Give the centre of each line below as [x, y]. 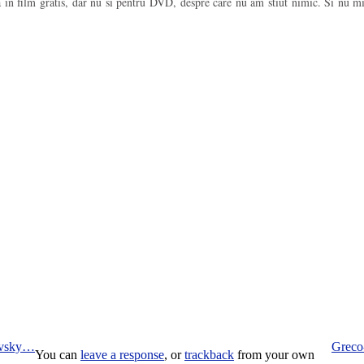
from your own [274, 355]
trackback [209, 355]
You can [58, 355]
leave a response [122, 355]
